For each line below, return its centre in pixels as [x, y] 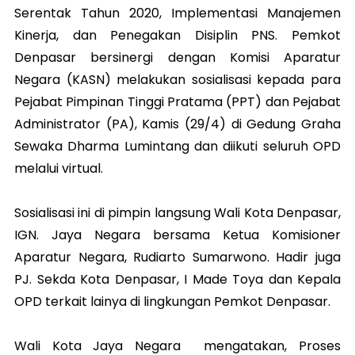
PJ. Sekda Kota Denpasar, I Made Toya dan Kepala [177, 280]
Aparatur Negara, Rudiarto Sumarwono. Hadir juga [177, 258]
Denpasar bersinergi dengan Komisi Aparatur [177, 58]
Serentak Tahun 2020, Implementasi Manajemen [177, 13]
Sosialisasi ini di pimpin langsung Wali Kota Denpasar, [177, 213]
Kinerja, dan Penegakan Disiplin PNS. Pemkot [177, 36]
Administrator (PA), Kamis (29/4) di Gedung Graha [177, 124]
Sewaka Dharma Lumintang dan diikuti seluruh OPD [177, 147]
